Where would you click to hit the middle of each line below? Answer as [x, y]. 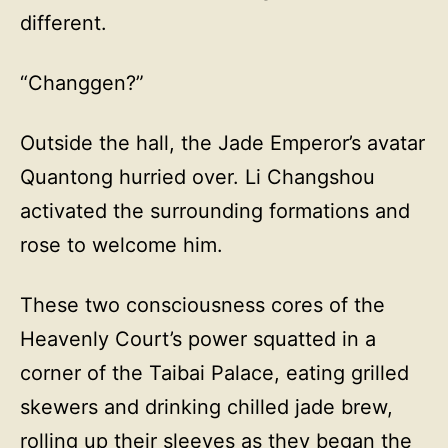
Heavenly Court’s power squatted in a [198, 339]
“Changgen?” [82, 83]
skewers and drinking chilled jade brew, [206, 407]
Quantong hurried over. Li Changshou [197, 177]
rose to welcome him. [121, 245]
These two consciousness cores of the [202, 305]
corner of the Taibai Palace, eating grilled [214, 373]
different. [63, 23]
